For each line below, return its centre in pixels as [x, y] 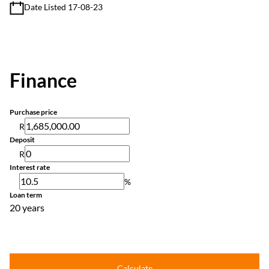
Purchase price [33, 112]
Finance [43, 80]
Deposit [22, 140]
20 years [27, 207]
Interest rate [30, 167]
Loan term [26, 195]
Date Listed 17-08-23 [63, 7]
